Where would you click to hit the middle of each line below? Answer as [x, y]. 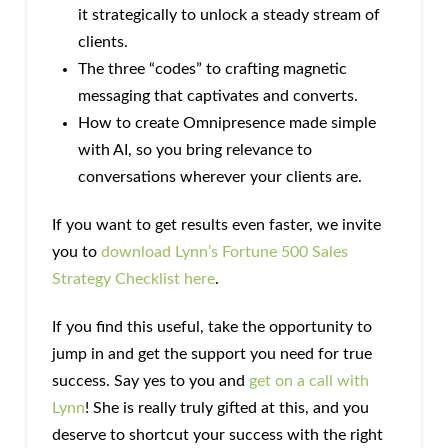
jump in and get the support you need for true [211, 353]
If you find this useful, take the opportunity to [211, 326]
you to [76, 251]
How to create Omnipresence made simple [227, 122]
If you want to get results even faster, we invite [216, 224]
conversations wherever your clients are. [220, 176]
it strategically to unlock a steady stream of [229, 14]
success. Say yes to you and [150, 380]
